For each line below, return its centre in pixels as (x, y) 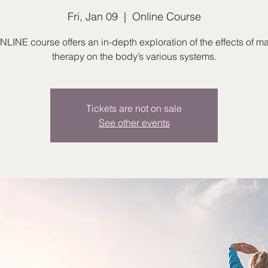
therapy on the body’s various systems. (134, 56)
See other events (134, 123)
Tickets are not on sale (134, 108)
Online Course (166, 16)
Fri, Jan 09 (92, 16)
